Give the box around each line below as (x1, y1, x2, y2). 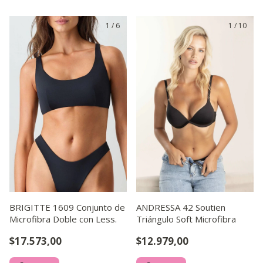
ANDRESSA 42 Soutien (136, 201, 225, 213)
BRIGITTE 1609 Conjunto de (9, 201, 125, 213)
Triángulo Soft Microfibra (136, 213, 236, 225)
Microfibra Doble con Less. (9, 213, 117, 225)
